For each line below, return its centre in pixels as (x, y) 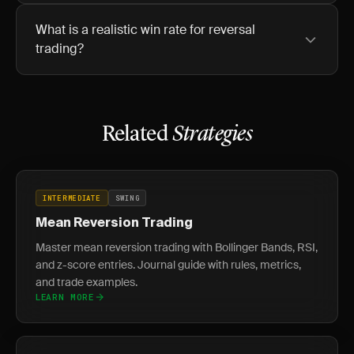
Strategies (212, 135)
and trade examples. (87, 282)
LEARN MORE (65, 297)
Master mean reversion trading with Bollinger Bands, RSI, (177, 247)
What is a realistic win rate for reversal (145, 30)
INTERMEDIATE (72, 198)
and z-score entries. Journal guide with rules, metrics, (168, 265)
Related (137, 135)
